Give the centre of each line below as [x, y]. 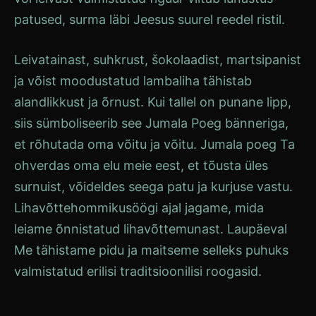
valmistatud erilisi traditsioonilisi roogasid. [138, 271]
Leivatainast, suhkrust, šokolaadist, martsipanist [158, 60]
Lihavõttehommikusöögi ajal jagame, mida [139, 208]
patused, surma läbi [74, 19]
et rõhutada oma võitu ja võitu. [107, 144]
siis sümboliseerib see [80, 123]
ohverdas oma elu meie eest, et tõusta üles [141, 165]
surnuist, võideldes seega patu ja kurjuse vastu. [153, 187]
